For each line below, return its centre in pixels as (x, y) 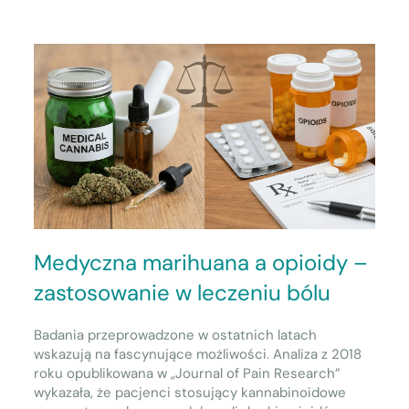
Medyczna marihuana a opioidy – (201, 263)
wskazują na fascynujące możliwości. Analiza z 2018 (198, 355)
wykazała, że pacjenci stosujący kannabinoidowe (190, 393)
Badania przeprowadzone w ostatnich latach (176, 336)
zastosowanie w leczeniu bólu (183, 293)
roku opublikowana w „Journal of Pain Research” (188, 374)
